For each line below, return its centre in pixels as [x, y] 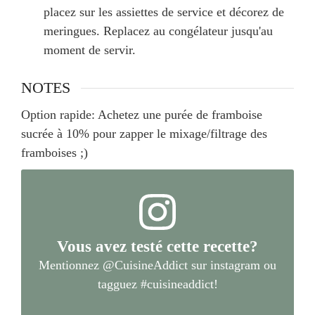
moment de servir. [90, 50]
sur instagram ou [232, 265]
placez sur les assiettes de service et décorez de [164, 12]
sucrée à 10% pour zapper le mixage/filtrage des [144, 133]
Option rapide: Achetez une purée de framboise [142, 114]
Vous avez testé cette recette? [157, 246]
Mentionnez [71, 265]
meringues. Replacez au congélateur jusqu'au [158, 31]
